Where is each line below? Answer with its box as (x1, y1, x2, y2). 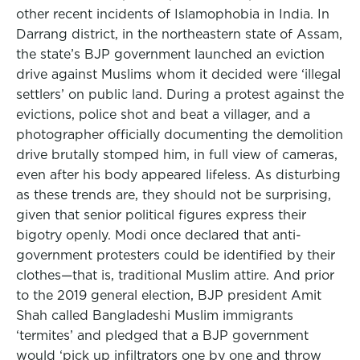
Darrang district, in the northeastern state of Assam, (16, 27, 342, 42)
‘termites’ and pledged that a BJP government (16, 328, 309, 343)
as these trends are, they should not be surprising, (16, 187, 331, 202)
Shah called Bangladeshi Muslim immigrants (16, 308, 293, 323)
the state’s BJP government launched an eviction (16, 47, 325, 62)
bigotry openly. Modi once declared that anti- (16, 227, 301, 243)
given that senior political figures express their (16, 207, 306, 223)
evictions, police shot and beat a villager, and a (16, 107, 310, 122)
